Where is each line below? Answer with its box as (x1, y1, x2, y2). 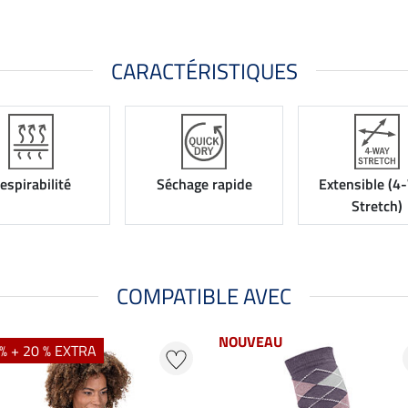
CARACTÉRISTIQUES (110, 54, 298, 87)
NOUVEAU (219, 331, 282, 353)
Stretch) (352, 195, 403, 218)
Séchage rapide (156, 173, 252, 196)
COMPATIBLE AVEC (117, 280, 291, 313)
